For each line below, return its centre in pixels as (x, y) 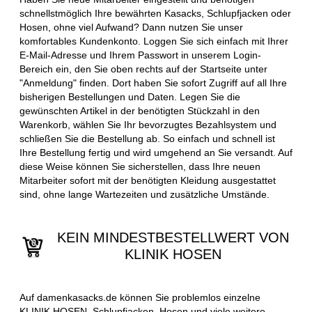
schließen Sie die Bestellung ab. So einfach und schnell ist (147, 139)
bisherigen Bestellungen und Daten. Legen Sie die (130, 97)
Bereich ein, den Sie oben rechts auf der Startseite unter (143, 69)
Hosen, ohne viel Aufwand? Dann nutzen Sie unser (131, 28)
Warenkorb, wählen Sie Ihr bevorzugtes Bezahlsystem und (148, 125)
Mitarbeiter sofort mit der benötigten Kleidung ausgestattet (148, 181)
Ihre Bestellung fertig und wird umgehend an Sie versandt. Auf (156, 153)
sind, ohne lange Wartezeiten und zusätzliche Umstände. (145, 195)
